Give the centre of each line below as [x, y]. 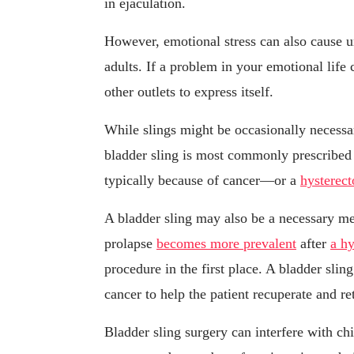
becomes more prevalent [226, 244]
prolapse [130, 244]
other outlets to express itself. [189, 92]
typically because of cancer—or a [202, 181]
